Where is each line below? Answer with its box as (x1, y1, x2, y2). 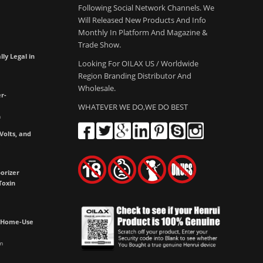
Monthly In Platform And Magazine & (77, 27, 207, 38)
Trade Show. (77, 39, 121, 50)
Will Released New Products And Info (77, 15, 206, 26)
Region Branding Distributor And (77, 70, 191, 82)
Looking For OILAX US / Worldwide (77, 58, 198, 69)
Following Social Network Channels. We (77, 2, 214, 14)
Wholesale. (77, 83, 116, 94)
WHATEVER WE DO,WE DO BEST (77, 102, 188, 113)
